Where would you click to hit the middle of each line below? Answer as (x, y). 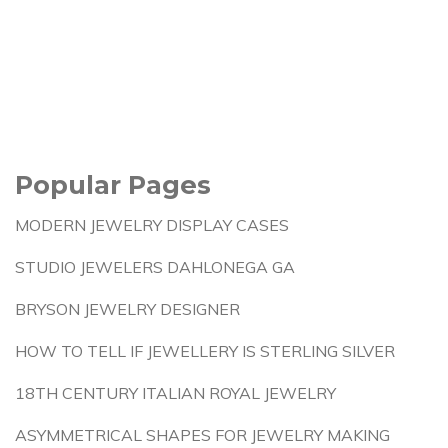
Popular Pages (113, 184)
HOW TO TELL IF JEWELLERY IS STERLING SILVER (205, 351)
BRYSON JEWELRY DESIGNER (127, 309)
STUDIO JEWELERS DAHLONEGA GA (155, 267)
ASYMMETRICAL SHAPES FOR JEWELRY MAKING (202, 435)
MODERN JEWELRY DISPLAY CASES (152, 225)
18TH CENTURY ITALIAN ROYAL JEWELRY (175, 393)
